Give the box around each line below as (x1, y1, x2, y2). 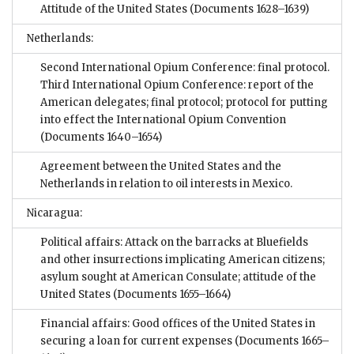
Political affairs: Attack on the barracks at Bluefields (40, 235, 308, 250)
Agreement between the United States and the (40, 160, 281, 174)
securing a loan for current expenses (40, 334, 235, 348)
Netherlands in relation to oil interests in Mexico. (40, 177, 292, 191)
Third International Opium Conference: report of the (40, 78, 314, 92)
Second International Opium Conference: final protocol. (40, 61, 330, 75)
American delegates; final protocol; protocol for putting (40, 96, 328, 110)
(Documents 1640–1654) (40, 130, 162, 145)
